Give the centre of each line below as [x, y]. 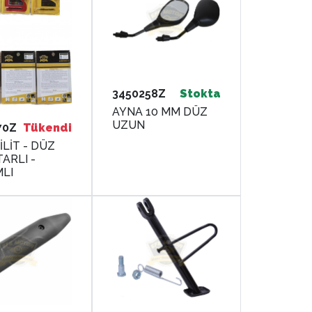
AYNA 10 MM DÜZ [160, 111]
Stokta [200, 93]
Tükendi [48, 127]
